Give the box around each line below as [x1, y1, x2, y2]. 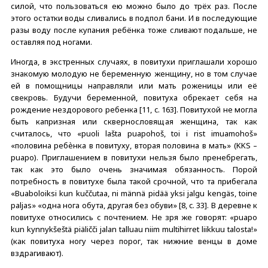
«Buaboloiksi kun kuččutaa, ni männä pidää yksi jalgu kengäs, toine [11, 187, 257, 199]
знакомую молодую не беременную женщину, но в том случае [11, 68, 257, 79]
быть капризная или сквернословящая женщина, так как [11, 115, 257, 127]
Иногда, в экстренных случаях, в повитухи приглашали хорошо [11, 56, 257, 67]
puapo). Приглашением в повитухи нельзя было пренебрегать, [11, 151, 257, 163]
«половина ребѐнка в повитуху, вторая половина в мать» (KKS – [11, 139, 257, 151]
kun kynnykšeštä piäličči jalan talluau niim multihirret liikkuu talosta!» [11, 223, 257, 234]
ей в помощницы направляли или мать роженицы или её [11, 80, 257, 91]
